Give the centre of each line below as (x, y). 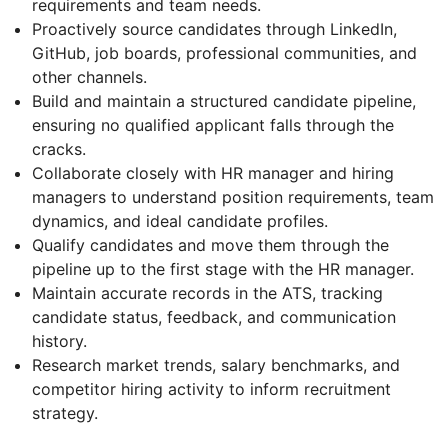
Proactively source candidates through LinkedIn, (214, 29)
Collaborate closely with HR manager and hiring (213, 173)
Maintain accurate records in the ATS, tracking (207, 293)
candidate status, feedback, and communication (214, 317)
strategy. (65, 413)
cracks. (59, 149)
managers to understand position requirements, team (233, 197)
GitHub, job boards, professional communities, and (224, 53)
